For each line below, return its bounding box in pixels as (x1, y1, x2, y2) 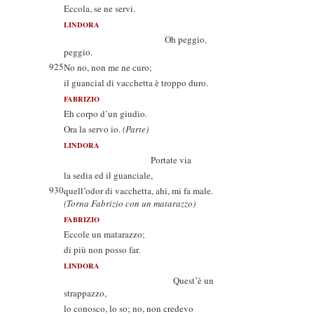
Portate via (64, 153, 191, 166)
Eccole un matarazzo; (64, 228, 145, 240)
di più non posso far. (64, 243, 140, 256)
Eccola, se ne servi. (64, 2, 135, 15)
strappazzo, (64, 287, 107, 299)
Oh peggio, (64, 33, 207, 46)
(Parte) (123, 123, 149, 135)
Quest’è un (64, 274, 214, 287)
